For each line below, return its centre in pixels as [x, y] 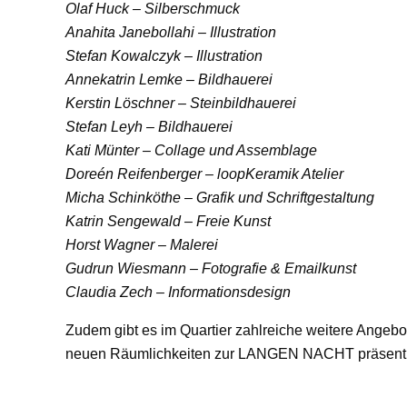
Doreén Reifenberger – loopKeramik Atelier [204, 174]
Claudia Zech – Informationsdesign [178, 293]
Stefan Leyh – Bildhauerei [149, 127]
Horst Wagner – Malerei [142, 245]
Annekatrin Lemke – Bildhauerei [169, 80]
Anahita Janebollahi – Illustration [171, 33]
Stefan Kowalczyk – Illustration [164, 56]
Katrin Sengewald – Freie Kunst [168, 222]
